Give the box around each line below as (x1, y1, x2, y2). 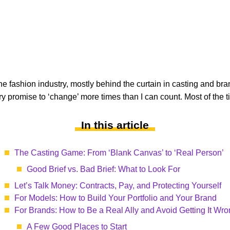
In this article (81, 119, 149, 131)
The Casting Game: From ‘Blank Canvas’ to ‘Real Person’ (14, 148, 224, 157)
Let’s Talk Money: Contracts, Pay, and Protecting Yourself (14, 181, 221, 190)
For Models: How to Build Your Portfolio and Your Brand (14, 194, 217, 202)
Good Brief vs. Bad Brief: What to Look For (27, 165, 180, 174)
